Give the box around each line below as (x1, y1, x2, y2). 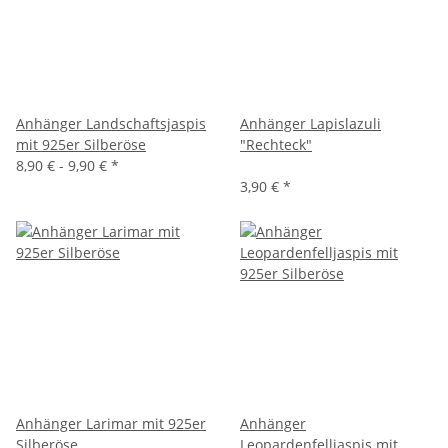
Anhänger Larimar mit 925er (16, 414, 206, 433)
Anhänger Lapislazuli (240, 114, 381, 133)
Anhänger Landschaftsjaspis (16, 114, 206, 133)
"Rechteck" (240, 135, 312, 154)
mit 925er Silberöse (16, 135, 146, 154)
